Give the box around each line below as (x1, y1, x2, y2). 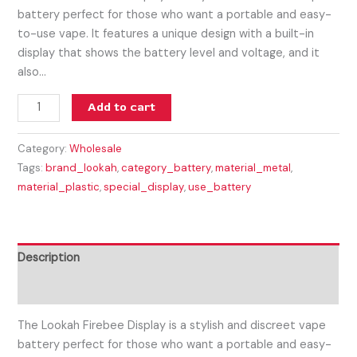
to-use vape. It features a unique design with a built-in (18, 26, 315, 42)
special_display (104, 179, 185, 194)
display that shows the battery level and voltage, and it (18, 45, 320, 61)
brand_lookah (45, 160, 118, 175)
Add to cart (88, 99, 155, 115)
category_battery (121, 160, 212, 175)
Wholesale (69, 141, 123, 155)
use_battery (188, 179, 252, 194)
